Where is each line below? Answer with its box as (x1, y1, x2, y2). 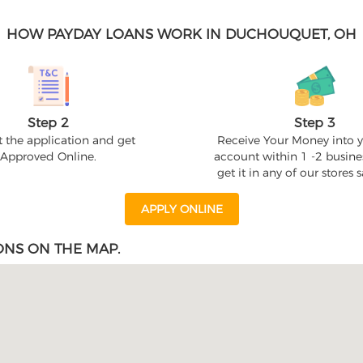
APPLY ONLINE (140, 202, 223, 216)
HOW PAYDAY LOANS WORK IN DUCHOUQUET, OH (6, 26, 357, 42)
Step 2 (28, 115, 70, 130)
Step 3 (293, 115, 335, 130)
